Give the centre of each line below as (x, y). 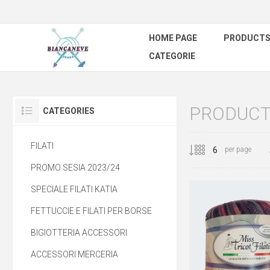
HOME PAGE (173, 38)
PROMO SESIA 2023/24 (75, 168)
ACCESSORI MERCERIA (74, 254)
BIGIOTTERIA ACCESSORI (79, 233)
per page (238, 150)
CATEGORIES (69, 111)
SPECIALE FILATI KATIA (74, 189)
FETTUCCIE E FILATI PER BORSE (91, 211)
